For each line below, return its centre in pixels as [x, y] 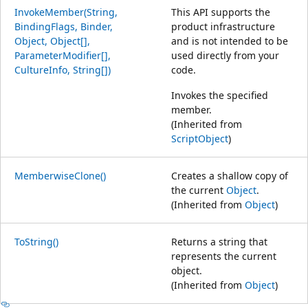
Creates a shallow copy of [230, 175]
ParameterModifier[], [63, 55]
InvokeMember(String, [66, 12]
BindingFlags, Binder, [64, 26]
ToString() [36, 241]
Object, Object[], [52, 41]
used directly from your [225, 55]
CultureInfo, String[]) [63, 69]
